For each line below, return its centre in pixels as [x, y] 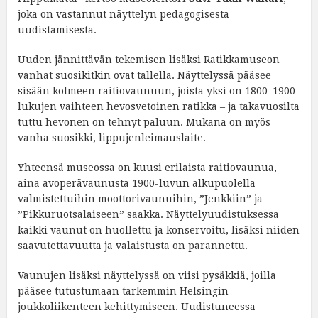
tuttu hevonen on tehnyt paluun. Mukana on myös [144, 122]
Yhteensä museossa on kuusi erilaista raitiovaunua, [147, 168]
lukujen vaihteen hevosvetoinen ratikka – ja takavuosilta [159, 107]
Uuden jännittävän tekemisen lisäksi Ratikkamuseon [149, 60]
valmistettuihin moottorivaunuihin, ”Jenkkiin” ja [140, 199]
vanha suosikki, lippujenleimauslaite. [112, 138]
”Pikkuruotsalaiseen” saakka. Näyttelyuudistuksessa [148, 215]
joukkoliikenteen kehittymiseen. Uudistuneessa [137, 307]
